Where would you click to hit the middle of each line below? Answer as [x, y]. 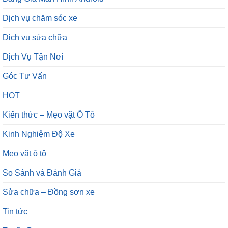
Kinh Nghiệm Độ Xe [39, 134]
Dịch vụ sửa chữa [35, 37]
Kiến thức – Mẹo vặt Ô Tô [49, 115]
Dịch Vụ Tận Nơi [33, 56]
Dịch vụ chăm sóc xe [40, 18]
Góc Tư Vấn [25, 76]
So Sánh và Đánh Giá [42, 173]
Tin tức [15, 211]
